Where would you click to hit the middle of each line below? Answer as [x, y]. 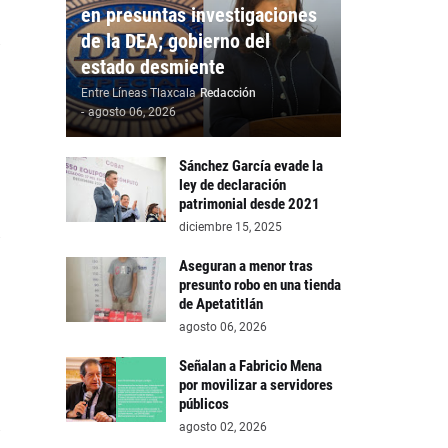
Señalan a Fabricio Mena [250, 366]
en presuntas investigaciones [199, 15]
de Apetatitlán [221, 304]
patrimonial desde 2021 [249, 204]
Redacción [228, 93]
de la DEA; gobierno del [175, 41]
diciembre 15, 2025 [230, 227]
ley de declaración [232, 185]
